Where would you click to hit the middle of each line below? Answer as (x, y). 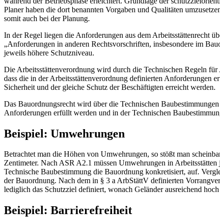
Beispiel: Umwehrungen (64, 133)
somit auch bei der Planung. (47, 18)
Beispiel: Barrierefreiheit (68, 210)
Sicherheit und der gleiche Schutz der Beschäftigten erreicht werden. (110, 87)
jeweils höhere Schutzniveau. (49, 53)
